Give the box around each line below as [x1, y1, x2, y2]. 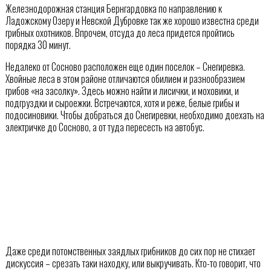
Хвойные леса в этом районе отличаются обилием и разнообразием [5, 71, 245, 86]
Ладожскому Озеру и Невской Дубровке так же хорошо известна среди [5, 13, 259, 28]
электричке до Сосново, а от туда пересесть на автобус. [5, 119, 204, 134]
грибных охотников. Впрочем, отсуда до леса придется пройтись [5, 25, 235, 40]
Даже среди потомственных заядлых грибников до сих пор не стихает [5, 243, 255, 258]
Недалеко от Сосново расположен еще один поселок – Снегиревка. [5, 59, 245, 74]
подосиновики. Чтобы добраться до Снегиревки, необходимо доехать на [5, 107, 264, 122]
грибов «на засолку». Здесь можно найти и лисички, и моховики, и [5, 83, 239, 98]
